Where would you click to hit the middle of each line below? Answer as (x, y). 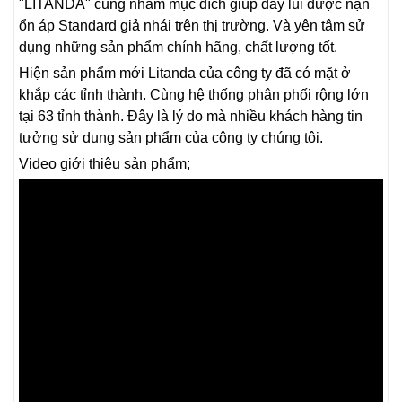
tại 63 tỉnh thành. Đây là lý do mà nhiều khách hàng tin (191, 116)
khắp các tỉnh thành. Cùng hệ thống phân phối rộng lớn (194, 94)
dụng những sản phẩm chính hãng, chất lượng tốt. (178, 47)
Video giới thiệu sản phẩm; (105, 163)
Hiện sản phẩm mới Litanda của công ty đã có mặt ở (185, 73)
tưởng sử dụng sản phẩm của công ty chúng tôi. (171, 137)
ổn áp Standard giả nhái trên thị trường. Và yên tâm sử (192, 25)
